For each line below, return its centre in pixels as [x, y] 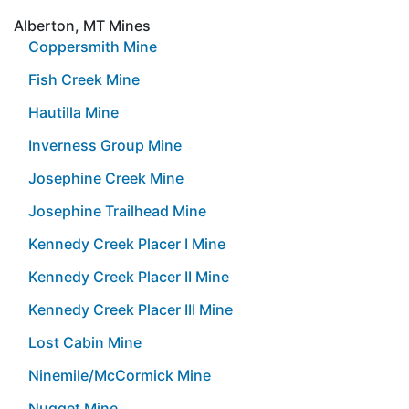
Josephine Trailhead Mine [117, 210]
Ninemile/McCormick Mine [120, 375]
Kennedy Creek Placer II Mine [129, 276]
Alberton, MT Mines [82, 25]
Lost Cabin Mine [85, 342]
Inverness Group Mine [105, 145]
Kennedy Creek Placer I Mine [127, 243]
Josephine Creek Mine [106, 178]
